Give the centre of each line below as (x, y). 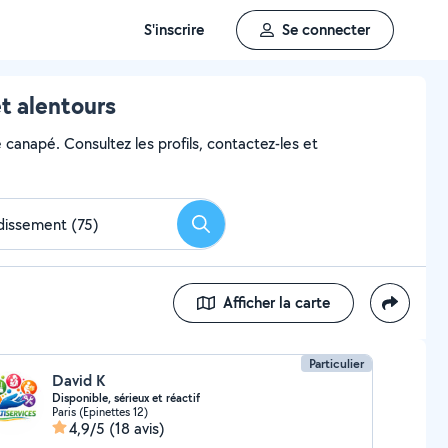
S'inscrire (174, 29)
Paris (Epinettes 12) (99, 411)
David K (78, 380)
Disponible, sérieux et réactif (125, 398)
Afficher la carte (276, 302)
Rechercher (237, 230)
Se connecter (326, 29)
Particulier (337, 363)
